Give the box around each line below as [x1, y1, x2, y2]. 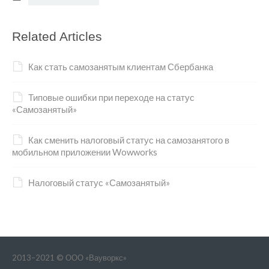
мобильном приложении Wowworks [12, 147, 157, 157]
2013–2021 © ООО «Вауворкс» [12, 253, 127, 262]
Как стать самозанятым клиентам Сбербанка [28, 61, 213, 72]
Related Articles [12, 29, 102, 43]
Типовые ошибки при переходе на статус [28, 92, 195, 103]
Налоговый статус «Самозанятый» [28, 177, 170, 188]
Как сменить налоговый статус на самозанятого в [28, 134, 229, 145]
